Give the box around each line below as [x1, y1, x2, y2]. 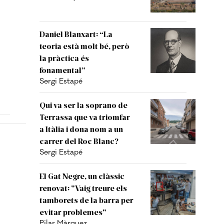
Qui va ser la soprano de [39, 100, 127, 109]
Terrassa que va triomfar [39, 112, 130, 121]
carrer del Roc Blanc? [39, 136, 118, 145]
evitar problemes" [39, 207, 106, 216]
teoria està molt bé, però [39, 41, 129, 50]
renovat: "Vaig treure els [39, 183, 127, 192]
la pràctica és [39, 53, 89, 62]
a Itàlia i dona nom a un [39, 124, 123, 133]
